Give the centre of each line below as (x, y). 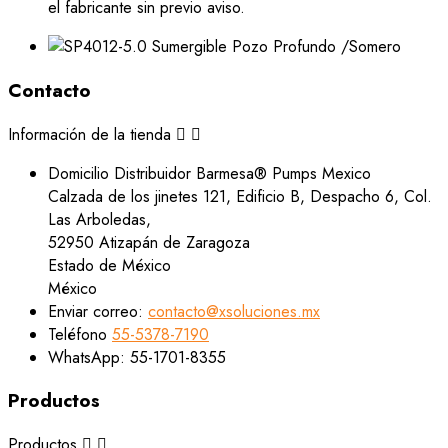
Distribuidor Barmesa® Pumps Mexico (242, 173)
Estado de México (109, 265)
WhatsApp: (89, 357)
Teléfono (80, 334)
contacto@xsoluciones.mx (234, 311)
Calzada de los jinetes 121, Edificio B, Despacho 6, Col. (240, 196)
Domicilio (81, 173)
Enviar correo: (98, 311)
